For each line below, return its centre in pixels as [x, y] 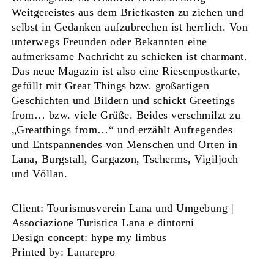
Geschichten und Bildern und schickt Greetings [123, 101]
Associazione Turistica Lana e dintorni [103, 222]
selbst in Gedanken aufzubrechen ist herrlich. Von [130, 27]
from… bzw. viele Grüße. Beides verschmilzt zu [126, 115]
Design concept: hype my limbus [89, 237]
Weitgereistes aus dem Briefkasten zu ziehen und [128, 13]
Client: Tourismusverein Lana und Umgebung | [123, 208]
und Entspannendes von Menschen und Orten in [124, 145]
